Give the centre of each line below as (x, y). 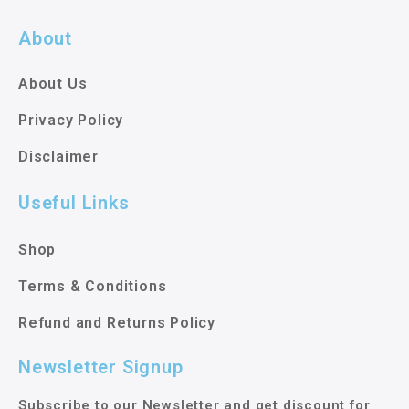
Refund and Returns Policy (117, 323)
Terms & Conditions (93, 287)
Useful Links (74, 203)
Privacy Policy (71, 121)
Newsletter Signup (101, 367)
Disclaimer (58, 157)
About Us (53, 84)
